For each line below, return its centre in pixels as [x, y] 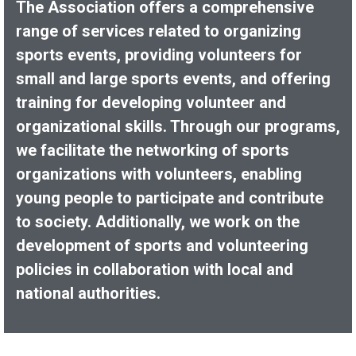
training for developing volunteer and [151, 102]
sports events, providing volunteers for [159, 54]
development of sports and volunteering [162, 245]
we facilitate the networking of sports [153, 150]
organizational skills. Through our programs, [178, 126]
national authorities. [88, 293]
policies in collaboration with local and [155, 269]
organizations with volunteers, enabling [159, 174]
